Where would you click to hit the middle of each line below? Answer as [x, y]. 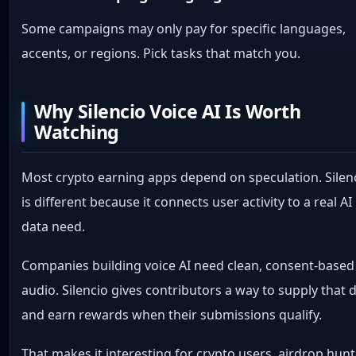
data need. [54, 226]
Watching [77, 132]
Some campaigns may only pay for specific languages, [184, 28]
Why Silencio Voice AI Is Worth [168, 112]
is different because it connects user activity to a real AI [187, 201]
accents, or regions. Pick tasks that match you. [161, 53]
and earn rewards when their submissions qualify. [172, 314]
